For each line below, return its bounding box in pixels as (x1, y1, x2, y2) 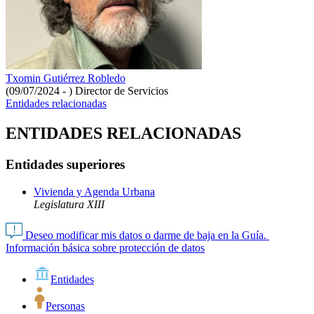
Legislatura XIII (34, 198, 104, 210)
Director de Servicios (75, 85, 168, 97)
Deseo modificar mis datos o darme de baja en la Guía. (22, 229, 269, 241)
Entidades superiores (6, 157, 125, 172)
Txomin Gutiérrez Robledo (6, 72, 125, 85)
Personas (46, 300, 85, 312)
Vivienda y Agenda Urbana (34, 186, 155, 198)
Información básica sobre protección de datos (6, 242, 205, 254)
